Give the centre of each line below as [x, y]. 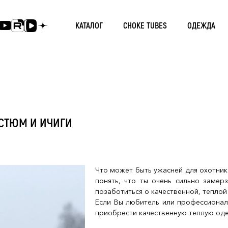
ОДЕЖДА [201, 25]
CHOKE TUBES [145, 25]
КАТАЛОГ [89, 25]
